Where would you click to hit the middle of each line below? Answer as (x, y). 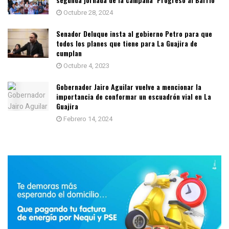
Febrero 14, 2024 (87, 119)
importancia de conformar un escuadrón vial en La (134, 97)
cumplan (69, 53)
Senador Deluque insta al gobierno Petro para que (134, 34)
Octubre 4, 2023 (86, 66)
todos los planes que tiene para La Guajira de (127, 43)
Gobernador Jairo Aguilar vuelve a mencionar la (129, 87)
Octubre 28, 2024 (87, 13)
